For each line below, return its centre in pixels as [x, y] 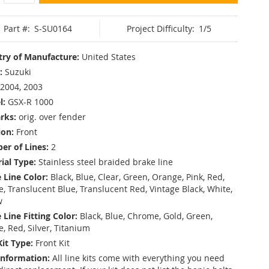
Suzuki [18, 71]
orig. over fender [52, 116]
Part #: [17, 28]
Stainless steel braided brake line [106, 162]
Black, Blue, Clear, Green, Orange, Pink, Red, [138, 177]
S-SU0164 [53, 28]
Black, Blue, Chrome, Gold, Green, [146, 216]
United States [109, 56]
